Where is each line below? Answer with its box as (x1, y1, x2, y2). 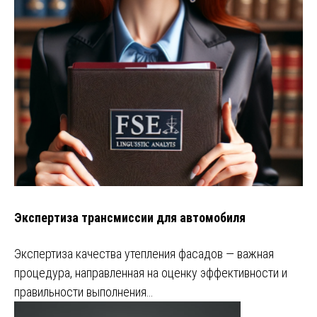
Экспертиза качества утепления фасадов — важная (14, 246, 274, 261)
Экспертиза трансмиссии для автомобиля (14, 209, 246, 225)
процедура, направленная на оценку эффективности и (14, 265, 287, 280)
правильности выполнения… (14, 284, 153, 299)
